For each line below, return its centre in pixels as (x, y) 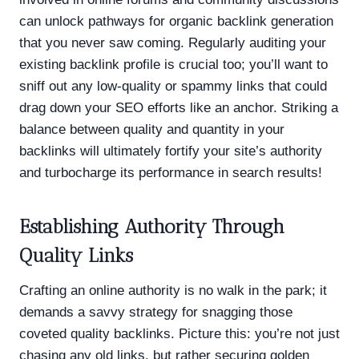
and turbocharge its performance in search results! (171, 172)
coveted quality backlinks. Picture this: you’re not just (179, 333)
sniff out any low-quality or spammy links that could (173, 86)
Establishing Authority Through (152, 226)
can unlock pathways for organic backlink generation (176, 21)
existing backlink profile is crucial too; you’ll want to (173, 64)
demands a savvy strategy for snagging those (156, 312)
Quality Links (76, 255)
